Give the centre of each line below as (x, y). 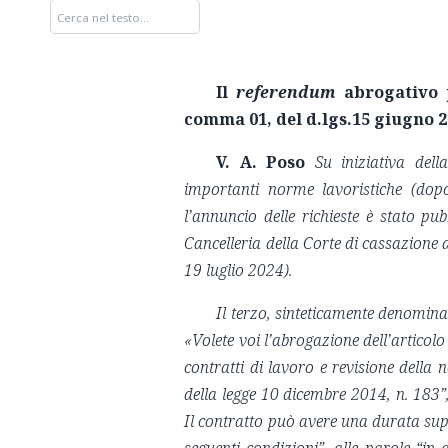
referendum (290, 92)
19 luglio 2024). (239, 270)
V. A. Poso (265, 162)
